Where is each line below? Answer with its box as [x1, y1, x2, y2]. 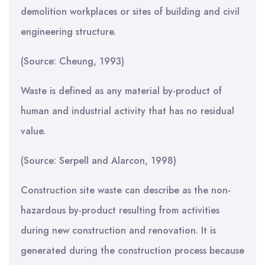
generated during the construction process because [21, 244, 244, 257]
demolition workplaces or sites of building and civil [21, 5, 240, 18]
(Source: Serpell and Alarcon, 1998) [21, 154, 176, 167]
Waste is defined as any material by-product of [21, 84, 222, 98]
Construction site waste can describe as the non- [21, 183, 231, 197]
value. [21, 124, 46, 138]
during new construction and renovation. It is [21, 224, 216, 237]
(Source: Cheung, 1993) [21, 54, 124, 68]
